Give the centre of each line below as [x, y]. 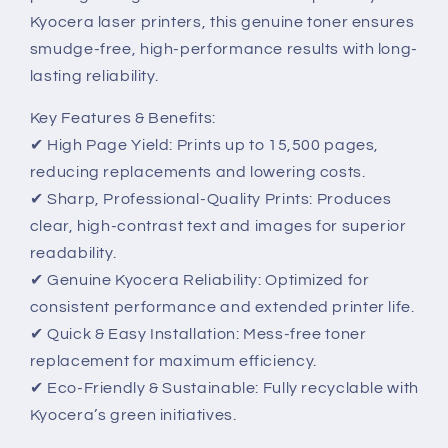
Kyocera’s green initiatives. [133, 415]
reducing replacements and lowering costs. [197, 172]
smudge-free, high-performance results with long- [223, 48]
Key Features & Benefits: [122, 118]
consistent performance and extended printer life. [222, 307]
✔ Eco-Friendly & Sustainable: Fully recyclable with [224, 388]
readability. [73, 253]
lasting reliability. [94, 75]
